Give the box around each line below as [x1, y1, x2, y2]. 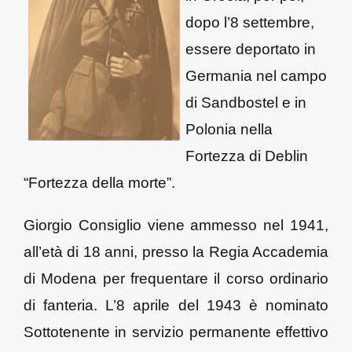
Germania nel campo [185, 68, 327, 84]
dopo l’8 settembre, [185, 14, 314, 31]
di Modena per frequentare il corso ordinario [23, 270, 329, 287]
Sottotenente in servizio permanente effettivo [23, 324, 329, 340]
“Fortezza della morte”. [23, 174, 175, 191]
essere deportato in [185, 41, 316, 57]
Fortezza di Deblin [185, 148, 308, 164]
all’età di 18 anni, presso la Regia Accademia [23, 244, 329, 260]
